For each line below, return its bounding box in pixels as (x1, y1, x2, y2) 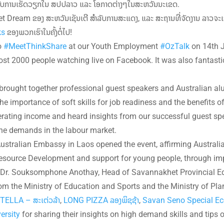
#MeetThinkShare (3, 39, 66, 52)
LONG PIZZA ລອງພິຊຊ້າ (63, 193, 139, 206)
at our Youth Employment (66, 39, 160, 52)
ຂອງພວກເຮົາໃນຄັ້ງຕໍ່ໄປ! (5, 25, 72, 38)
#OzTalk (160, 39, 189, 52)
